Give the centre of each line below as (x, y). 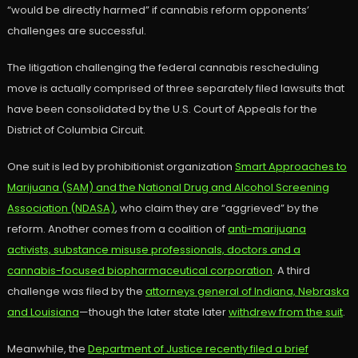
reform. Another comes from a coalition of (117, 229)
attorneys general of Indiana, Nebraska (247, 292)
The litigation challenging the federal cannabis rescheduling (163, 68)
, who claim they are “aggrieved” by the (217, 209)
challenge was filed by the (76, 292)
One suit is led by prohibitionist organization (121, 167)
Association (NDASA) (61, 209)
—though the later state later (153, 312)
